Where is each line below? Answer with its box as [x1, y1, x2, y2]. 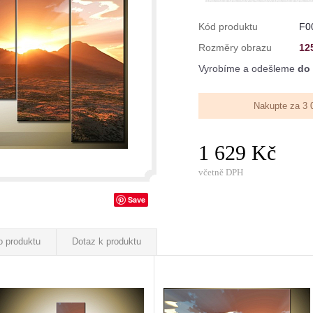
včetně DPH [198, 167, 243, 177]
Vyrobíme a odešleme [198, 63, 298, 74]
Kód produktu [198, 21, 258, 32]
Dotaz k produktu [72, 236, 141, 247]
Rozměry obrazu [198, 42, 272, 53]
